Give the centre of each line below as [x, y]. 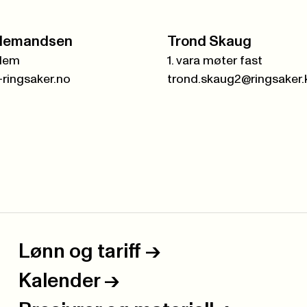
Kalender [59, 282]
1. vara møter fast [214, 61]
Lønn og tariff [79, 252]
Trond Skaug [209, 42]
